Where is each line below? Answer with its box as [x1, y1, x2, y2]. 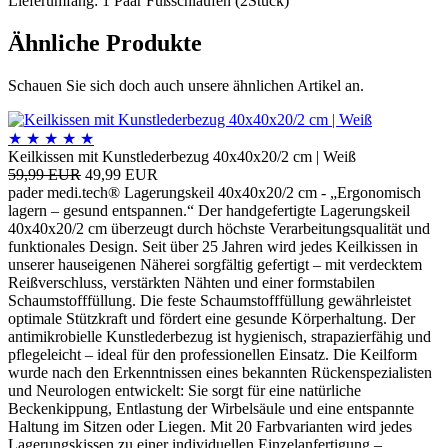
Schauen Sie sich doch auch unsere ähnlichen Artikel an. [8, 76, 364, 94]
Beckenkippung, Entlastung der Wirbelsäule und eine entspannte [8, 399, 414, 417]
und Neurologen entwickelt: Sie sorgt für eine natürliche [8, 381, 361, 399]
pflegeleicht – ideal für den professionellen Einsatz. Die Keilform [8, 345, 417, 363]
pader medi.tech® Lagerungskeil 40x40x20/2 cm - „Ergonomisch [8, 183, 421, 201]
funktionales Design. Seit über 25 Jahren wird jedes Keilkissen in [8, 237, 418, 255]
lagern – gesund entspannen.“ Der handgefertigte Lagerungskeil [8, 201, 410, 219]
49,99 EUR [85, 165, 158, 183]
